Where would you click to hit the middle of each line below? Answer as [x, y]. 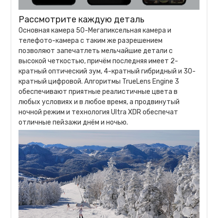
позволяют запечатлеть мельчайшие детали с [96, 51]
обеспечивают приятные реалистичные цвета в [98, 92]
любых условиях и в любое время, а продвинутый [99, 102]
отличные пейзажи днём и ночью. [73, 123]
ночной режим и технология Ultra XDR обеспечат [99, 112]
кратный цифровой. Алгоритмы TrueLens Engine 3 [99, 82]
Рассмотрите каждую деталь [82, 20]
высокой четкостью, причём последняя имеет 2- [99, 61]
